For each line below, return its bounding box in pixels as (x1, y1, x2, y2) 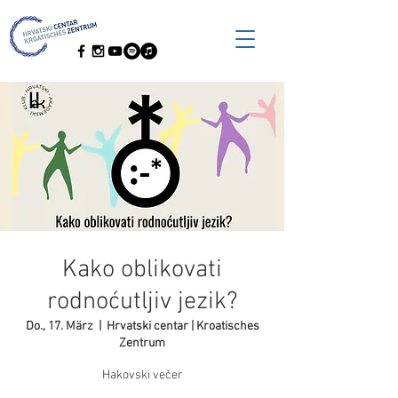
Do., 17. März (25, 319, 93, 334)
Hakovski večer (101, 368, 183, 383)
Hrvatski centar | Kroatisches (106, 319, 259, 334)
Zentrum (119, 336, 165, 351)
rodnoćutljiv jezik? (47, 287, 237, 317)
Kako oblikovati (62, 255, 222, 285)
